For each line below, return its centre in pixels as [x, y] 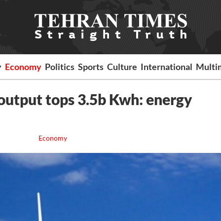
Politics [60, 67]
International [167, 67]
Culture [122, 67]
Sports [91, 67]
